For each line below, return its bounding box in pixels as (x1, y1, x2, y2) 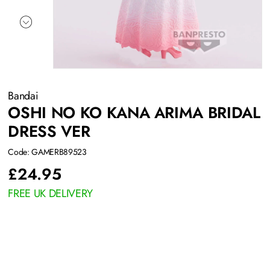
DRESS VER (8, 120, 90, 143)
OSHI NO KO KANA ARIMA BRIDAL (8, 101, 260, 125)
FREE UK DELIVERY (8, 186, 93, 202)
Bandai (8, 88, 41, 104)
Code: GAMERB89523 (8, 146, 87, 159)
